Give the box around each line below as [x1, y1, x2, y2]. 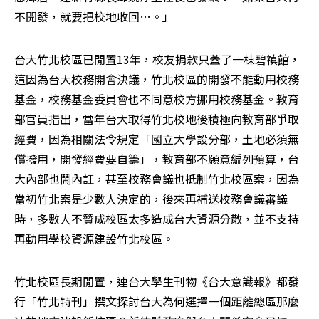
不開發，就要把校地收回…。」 [14, 7, 174, 25]
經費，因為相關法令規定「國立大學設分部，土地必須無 [14, 130, 299, 147]
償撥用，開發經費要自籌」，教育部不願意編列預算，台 [14, 150, 299, 167]
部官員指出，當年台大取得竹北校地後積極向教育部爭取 [14, 110, 299, 127]
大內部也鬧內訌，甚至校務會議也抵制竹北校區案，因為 [14, 169, 299, 187]
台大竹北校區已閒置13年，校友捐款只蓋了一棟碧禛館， [14, 50, 300, 68]
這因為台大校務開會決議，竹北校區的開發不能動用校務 [14, 70, 299, 88]
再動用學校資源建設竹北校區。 [14, 229, 174, 247]
